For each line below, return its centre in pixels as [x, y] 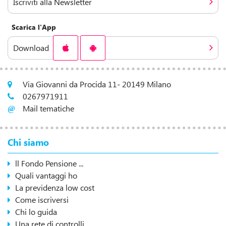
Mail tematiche [48, 108]
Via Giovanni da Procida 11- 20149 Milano [97, 84]
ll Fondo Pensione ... [49, 163]
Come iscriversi [42, 200]
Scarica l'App [34, 27]
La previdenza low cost [55, 188]
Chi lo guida [36, 212]
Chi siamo [28, 143]
